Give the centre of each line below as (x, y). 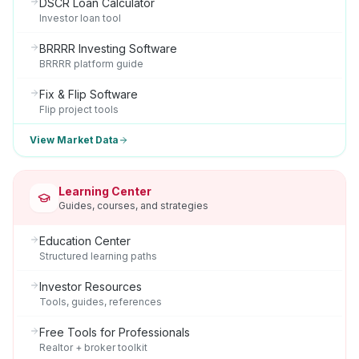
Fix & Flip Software (89, 94)
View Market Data (74, 140)
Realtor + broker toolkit (93, 347)
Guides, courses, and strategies (133, 206)
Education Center (85, 241)
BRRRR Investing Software (108, 48)
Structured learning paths (98, 256)
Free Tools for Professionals (115, 332)
